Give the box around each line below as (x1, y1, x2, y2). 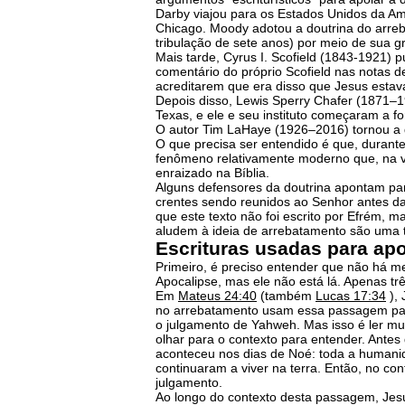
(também (257, 288, 316, 303)
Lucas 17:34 (316, 288, 386, 303)
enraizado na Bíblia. (155, 165, 269, 180)
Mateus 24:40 (178, 288, 257, 303)
